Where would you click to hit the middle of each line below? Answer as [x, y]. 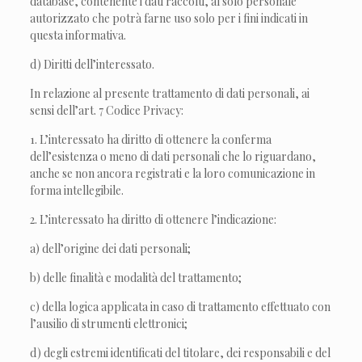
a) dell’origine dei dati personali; [111, 248]
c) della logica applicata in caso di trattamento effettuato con [181, 307]
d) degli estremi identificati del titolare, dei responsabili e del [181, 353]
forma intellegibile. [77, 190]
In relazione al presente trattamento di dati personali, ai [170, 93]
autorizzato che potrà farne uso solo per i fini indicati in [169, 18]
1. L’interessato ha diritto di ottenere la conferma [151, 139]
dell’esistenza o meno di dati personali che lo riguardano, [173, 156]
